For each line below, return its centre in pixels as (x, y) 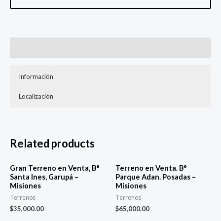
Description (30, 48)
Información (36, 77)
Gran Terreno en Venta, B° (55, 168)
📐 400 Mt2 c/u (53, 124)
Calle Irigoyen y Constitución (73, 112)
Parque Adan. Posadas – (156, 177)
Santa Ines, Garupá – (44, 177)
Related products (52, 143)
